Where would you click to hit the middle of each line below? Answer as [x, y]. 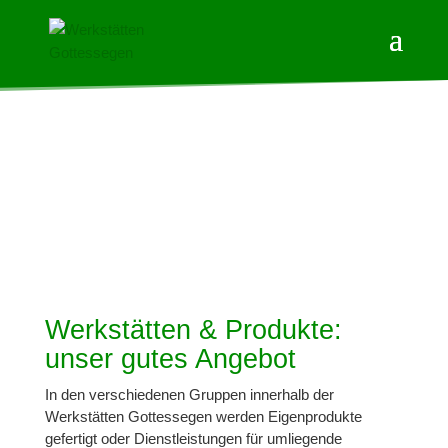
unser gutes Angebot [170, 359]
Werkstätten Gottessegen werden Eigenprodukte [203, 417]
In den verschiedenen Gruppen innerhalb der [189, 395]
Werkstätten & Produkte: [193, 330]
